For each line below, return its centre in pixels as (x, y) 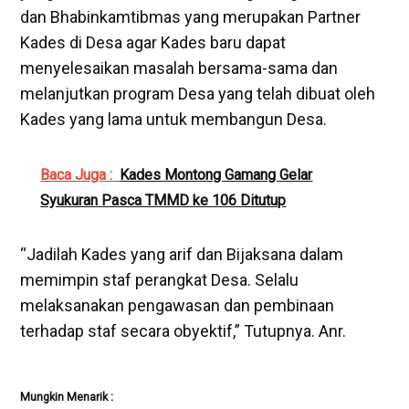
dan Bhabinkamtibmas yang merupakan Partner (191, 16)
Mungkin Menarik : (67, 396)
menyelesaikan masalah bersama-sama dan (179, 68)
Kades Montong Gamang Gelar (216, 174)
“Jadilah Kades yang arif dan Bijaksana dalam (182, 254)
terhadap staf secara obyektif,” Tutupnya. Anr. (184, 330)
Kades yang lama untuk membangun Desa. (174, 119)
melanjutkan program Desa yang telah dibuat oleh (198, 93)
